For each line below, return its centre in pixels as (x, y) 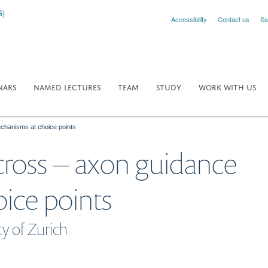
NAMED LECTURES (67, 86)
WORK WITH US (227, 86)
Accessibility (189, 19)
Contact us (234, 19)
